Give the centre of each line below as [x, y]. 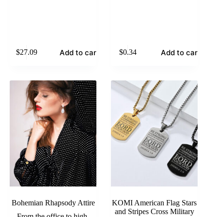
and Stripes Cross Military [154, 211]
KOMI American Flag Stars [154, 202]
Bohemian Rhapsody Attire [53, 202]
